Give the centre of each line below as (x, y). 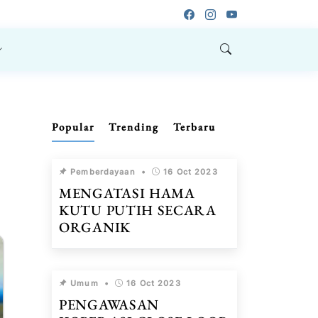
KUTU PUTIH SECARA (138, 210)
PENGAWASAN (109, 305)
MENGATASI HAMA (127, 193)
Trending (134, 127)
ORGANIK (95, 227)
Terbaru (194, 127)
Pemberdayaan (102, 172)
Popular (73, 127)
